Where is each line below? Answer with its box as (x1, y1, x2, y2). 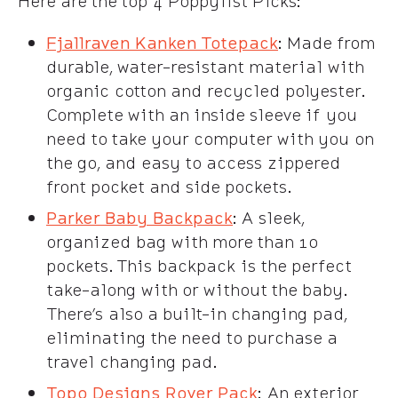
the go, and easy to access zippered (46, 150, 340, 174)
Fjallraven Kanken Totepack (46, 30, 278, 54)
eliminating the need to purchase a (46, 325, 337, 349)
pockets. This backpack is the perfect (46, 253, 351, 277)
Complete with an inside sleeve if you (46, 102, 357, 126)
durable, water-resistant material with (46, 54, 363, 78)
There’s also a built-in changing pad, (46, 301, 346, 325)
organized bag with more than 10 (46, 229, 318, 253)
